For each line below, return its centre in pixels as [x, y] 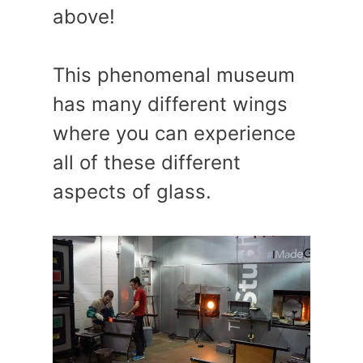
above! [84, 17]
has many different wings [170, 105]
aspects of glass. [132, 192]
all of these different [147, 163]
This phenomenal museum [174, 75]
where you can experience [174, 134]
